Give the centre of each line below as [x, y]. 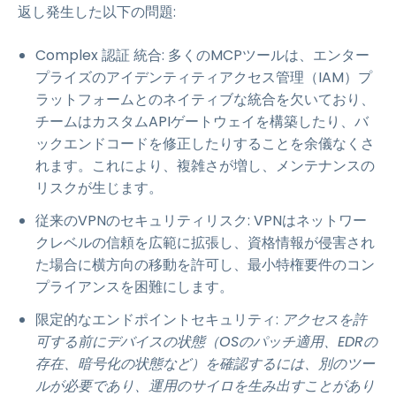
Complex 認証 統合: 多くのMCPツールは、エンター [202, 55]
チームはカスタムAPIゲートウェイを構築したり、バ [202, 122]
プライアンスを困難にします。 [134, 287]
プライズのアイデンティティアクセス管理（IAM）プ [204, 77]
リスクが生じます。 [99, 188]
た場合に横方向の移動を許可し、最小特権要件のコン [205, 265]
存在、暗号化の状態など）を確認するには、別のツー [205, 364]
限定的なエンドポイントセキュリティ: [159, 320]
